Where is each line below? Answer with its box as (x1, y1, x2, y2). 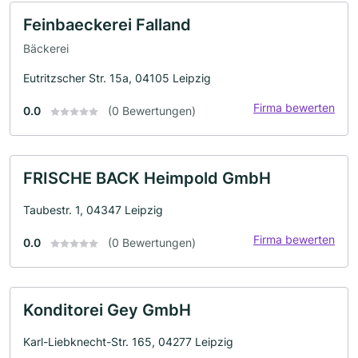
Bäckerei (23, 41, 69, 55)
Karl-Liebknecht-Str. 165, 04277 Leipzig (23, 334, 233, 348)
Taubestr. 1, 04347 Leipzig (23, 202, 163, 217)
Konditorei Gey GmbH (23, 300, 191, 320)
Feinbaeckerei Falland (23, 15, 191, 34)
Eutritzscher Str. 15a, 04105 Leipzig (23, 70, 211, 85)
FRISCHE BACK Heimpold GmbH (23, 168, 271, 188)
